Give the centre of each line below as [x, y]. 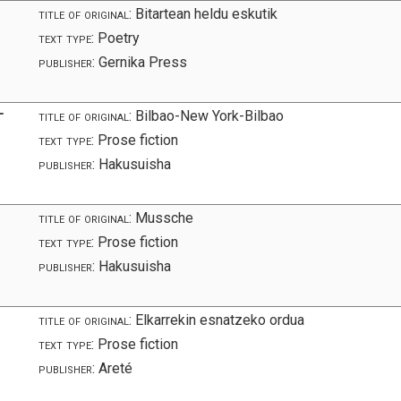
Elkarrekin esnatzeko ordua [218, 320]
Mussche [163, 218]
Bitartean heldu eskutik [205, 13]
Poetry [117, 38]
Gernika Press [141, 62]
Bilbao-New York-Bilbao [208, 115]
